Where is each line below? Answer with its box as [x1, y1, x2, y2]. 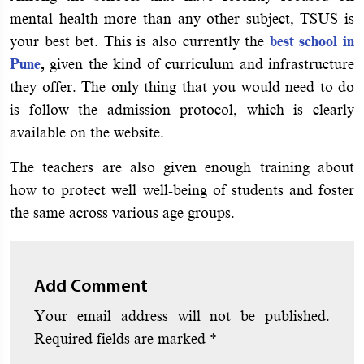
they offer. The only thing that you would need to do [10, 78, 354, 95]
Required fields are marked [34, 330, 210, 347]
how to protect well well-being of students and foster [10, 181, 354, 198]
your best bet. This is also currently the [10, 32, 265, 50]
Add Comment [34, 277, 148, 297]
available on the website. [10, 123, 168, 141]
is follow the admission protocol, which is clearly [10, 101, 354, 118]
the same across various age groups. [10, 204, 235, 221]
